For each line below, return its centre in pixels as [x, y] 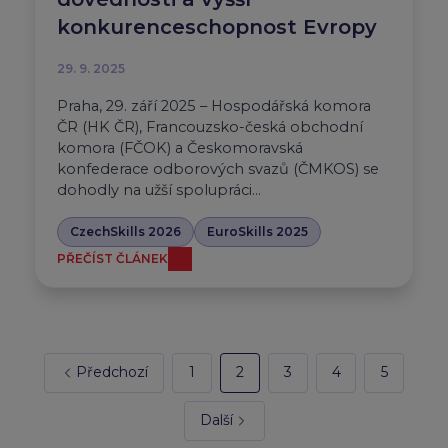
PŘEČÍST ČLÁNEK [112, 258]
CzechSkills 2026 [125, 231]
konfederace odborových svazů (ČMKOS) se [218, 168]
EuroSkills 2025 [257, 231]
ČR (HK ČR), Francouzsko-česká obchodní [210, 126]
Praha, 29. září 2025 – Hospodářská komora [214, 105]
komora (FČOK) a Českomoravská [180, 147]
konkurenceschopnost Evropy [217, 26]
